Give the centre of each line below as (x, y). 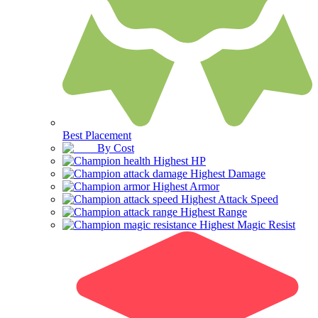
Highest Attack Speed (230, 199)
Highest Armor (186, 186)
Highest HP (180, 160)
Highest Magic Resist (247, 224)
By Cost (116, 148)
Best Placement (97, 135)
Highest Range (214, 212)
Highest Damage (228, 173)
